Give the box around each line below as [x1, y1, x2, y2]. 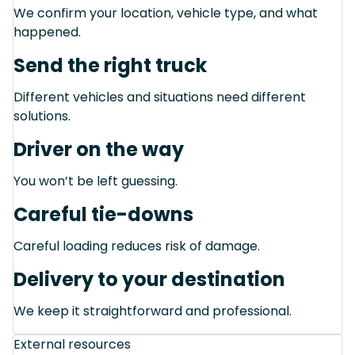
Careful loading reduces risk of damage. [13, 236, 260, 255]
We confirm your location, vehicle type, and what [13, 3, 318, 22]
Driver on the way [13, 136, 184, 162]
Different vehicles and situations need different [13, 87, 306, 106]
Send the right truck [13, 52, 207, 78]
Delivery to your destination [13, 265, 285, 292]
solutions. [13, 106, 71, 125]
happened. [13, 22, 81, 41]
